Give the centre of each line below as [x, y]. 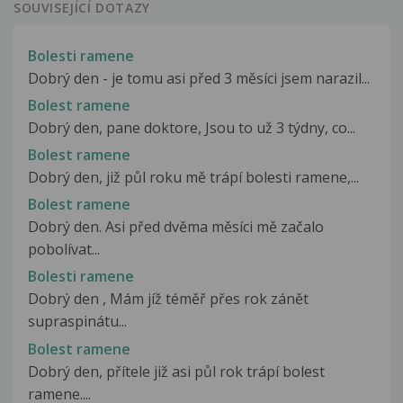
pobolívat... [64, 250]
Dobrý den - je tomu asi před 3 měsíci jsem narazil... [199, 78]
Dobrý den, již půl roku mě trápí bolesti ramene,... [193, 177]
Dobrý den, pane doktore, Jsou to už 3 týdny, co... [192, 127]
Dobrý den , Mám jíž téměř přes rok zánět [168, 299]
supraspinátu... [77, 322]
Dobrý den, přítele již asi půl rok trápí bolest [176, 371]
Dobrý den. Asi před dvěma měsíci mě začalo [176, 227]
